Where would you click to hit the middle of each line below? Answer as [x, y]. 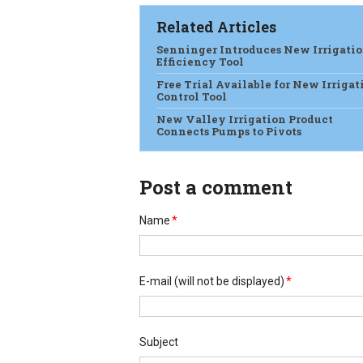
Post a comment [216, 187]
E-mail [156, 281]
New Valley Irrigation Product [245, 119]
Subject [159, 342]
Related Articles [216, 27]
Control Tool [192, 96]
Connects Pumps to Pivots [229, 131]
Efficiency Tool [200, 62]
